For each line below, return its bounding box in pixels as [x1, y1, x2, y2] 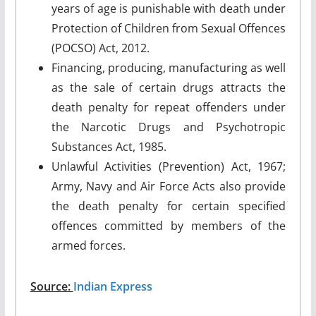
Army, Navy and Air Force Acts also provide [51, 178, 286, 194]
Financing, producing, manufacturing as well [51, 59, 286, 75]
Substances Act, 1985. [51, 138, 166, 154]
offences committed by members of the [51, 217, 286, 233]
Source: [30, 278, 73, 294]
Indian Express [73, 278, 152, 294]
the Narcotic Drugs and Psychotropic [51, 119, 286, 135]
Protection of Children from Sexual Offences [51, 20, 286, 36]
